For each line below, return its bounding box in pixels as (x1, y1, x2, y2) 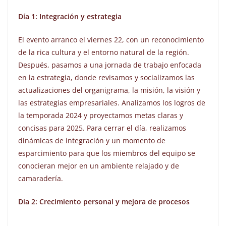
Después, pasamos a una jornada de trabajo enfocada (18, 60, 201, 70)
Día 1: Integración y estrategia (18, 12, 122, 22)
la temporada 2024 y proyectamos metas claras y (18, 110, 183, 121)
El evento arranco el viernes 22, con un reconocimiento (18, 35, 204, 45)
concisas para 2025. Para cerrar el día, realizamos (18, 123, 186, 133)
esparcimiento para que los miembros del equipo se (18, 148, 195, 158)
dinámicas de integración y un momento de (18, 136, 165, 146)
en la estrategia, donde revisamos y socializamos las (18, 73, 195, 83)
